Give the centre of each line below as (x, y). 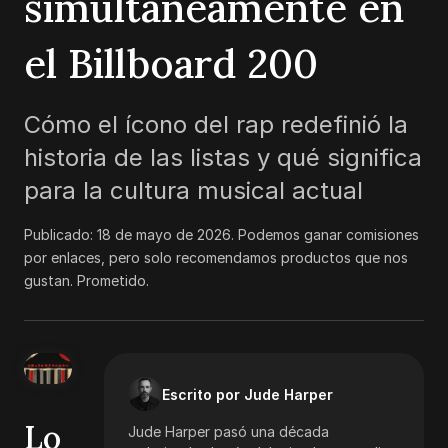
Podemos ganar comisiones (328, 234)
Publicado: (60, 234)
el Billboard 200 (171, 63)
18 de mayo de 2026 (164, 234)
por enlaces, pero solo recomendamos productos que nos (216, 257)
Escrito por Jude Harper (247, 394)
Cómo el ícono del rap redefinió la (216, 124)
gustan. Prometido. (86, 280)
